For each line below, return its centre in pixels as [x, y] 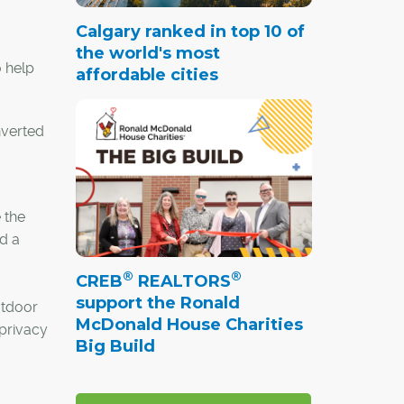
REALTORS [182, 281]
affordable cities [147, 74]
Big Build [115, 346]
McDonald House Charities [189, 324]
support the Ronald [157, 303]
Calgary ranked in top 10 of [190, 31]
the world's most [147, 53]
